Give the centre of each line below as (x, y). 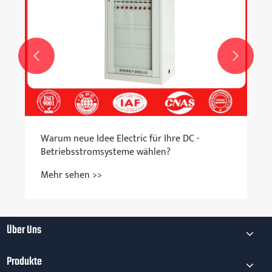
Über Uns (24, 230)
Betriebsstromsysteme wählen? (106, 152)
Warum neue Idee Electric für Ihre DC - (120, 139)
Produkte (25, 262)
